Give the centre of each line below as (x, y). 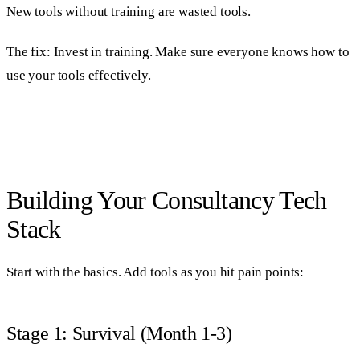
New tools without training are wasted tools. (129, 11)
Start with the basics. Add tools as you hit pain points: (155, 272)
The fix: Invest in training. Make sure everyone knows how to (178, 52)
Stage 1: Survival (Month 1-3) (119, 333)
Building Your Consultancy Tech (167, 200)
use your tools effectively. (79, 76)
